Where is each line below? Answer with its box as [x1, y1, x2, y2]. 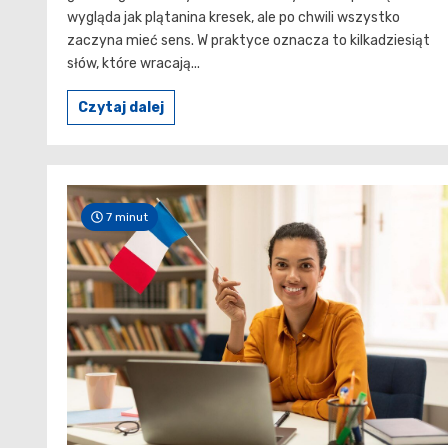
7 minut [103, 210, 148, 225]
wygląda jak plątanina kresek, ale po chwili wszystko [67, 9, 400, 27]
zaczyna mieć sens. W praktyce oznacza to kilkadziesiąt [67, 32, 430, 50]
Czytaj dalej [78, 99, 164, 117]
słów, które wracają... [67, 55, 200, 73]
